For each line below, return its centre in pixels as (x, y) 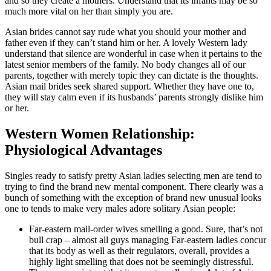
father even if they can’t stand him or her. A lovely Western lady (126, 43)
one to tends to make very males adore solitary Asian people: (120, 209)
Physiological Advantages (83, 150)
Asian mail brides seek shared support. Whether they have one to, (129, 87)
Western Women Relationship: (100, 134)
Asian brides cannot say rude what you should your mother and (126, 32)
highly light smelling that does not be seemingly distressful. (141, 262)
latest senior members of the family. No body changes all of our (125, 65)
